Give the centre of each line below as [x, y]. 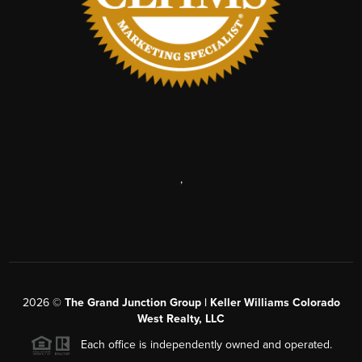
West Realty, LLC [181, 318]
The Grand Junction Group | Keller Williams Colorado [202, 302]
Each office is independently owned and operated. [201, 344]
